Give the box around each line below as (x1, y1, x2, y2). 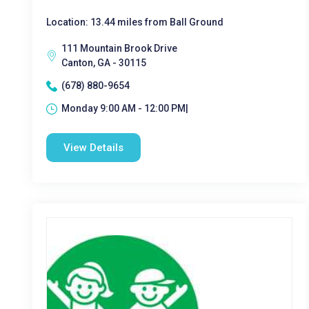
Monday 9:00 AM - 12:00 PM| (61, 103, 188, 114)
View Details (63, 141, 123, 154)
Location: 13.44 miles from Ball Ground (46, 17, 223, 28)
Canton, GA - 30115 (61, 57, 146, 68)
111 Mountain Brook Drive (61, 43, 177, 54)
